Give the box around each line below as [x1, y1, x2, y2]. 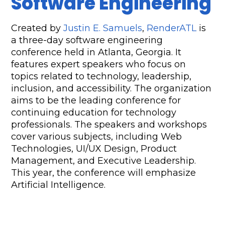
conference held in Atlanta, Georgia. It [11, 47, 182, 58]
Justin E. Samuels [63, 23, 143, 34]
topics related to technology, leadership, [11, 71, 192, 82]
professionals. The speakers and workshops [11, 119, 207, 131]
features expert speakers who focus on [11, 59, 186, 70]
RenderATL [147, 23, 197, 34]
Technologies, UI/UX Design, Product [11, 143, 177, 155]
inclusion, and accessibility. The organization [11, 83, 212, 94]
